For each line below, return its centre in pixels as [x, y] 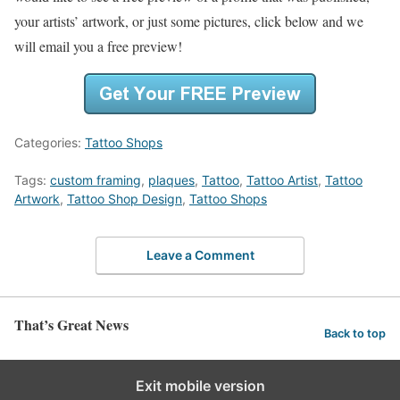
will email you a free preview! [98, 46]
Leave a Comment [200, 254]
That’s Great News [71, 324]
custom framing [96, 180]
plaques [171, 180]
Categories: [50, 143]
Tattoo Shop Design [125, 199]
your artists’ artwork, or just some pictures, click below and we [189, 21]
